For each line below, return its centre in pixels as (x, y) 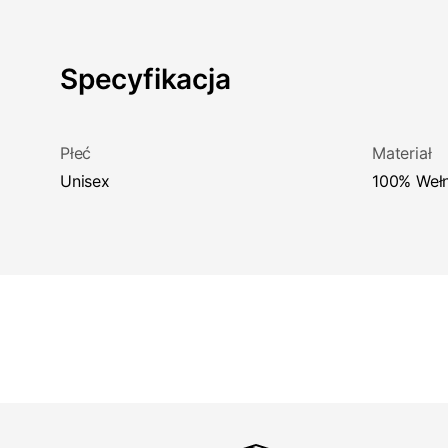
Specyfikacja (145, 79)
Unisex (90, 181)
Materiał (402, 153)
